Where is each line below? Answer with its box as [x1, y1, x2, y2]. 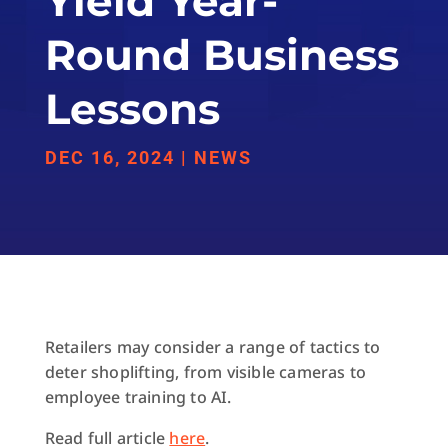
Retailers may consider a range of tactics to [44, 336, 381, 358]
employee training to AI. [44, 386, 232, 408]
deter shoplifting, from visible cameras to [44, 361, 367, 383]
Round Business [44, 29, 399, 81]
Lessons [44, 83, 220, 135]
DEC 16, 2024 [44, 147, 175, 168]
